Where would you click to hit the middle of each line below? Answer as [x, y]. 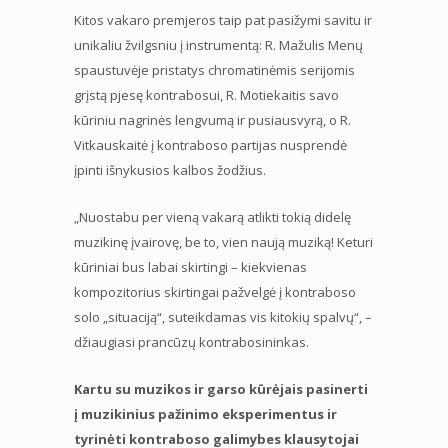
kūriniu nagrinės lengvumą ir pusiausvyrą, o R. [212, 119]
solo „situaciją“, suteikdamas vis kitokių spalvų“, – [223, 316]
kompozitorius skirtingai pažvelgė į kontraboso [215, 291]
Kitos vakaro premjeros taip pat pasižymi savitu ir [223, 19]
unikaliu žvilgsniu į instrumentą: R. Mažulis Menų [218, 44]
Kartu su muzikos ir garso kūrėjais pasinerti [221, 388]
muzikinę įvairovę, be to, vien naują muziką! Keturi [223, 241]
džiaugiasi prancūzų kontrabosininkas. [191, 341]
